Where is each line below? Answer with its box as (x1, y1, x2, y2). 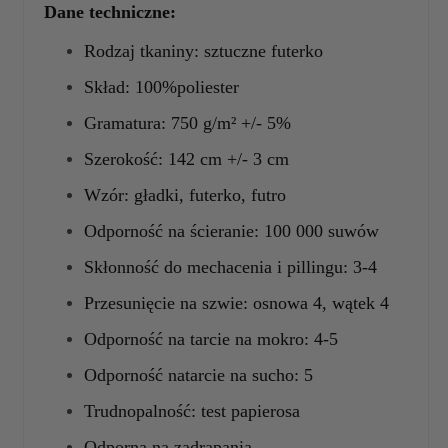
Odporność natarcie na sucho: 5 (84, 364, 313, 385)
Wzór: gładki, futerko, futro (84, 184, 286, 205)
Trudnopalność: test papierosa (84, 400, 300, 421)
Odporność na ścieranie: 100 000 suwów (84, 220, 379, 241)
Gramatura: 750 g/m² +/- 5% (84, 112, 291, 133)
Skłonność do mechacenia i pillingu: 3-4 (84, 256, 377, 277)
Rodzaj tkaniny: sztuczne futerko (84, 40, 323, 61)
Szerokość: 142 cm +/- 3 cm (84, 148, 289, 169)
